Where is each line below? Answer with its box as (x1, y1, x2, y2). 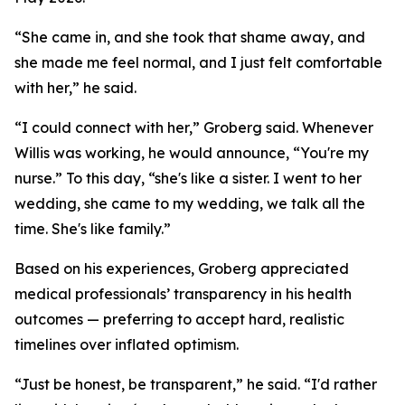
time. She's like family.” (14, 220, 171, 238)
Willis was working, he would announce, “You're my (14, 144, 369, 162)
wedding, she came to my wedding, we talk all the (14, 194, 365, 212)
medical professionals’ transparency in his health (14, 285, 352, 303)
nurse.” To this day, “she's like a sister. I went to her (14, 169, 362, 187)
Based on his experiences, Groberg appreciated (14, 259, 349, 278)
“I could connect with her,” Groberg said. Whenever (14, 118, 373, 137)
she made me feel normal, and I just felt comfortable (14, 53, 382, 71)
